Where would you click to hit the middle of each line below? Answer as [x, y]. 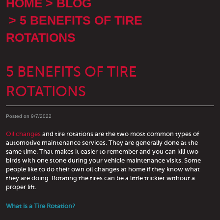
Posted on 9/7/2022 [29, 116]
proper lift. [21, 187]
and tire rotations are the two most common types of [120, 134]
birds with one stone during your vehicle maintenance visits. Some [103, 160]
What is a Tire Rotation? [41, 206]
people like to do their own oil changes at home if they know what [103, 169]
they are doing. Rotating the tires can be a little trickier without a [100, 178]
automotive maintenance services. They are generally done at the [102, 142]
